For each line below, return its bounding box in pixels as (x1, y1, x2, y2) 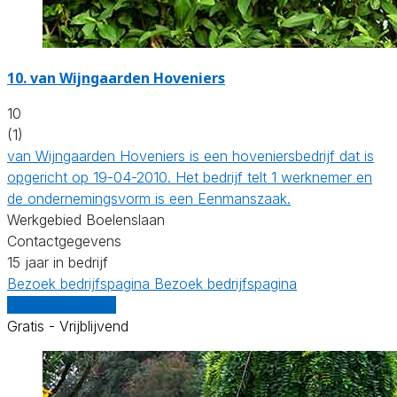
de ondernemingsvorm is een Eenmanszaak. (7, 189, 291, 207)
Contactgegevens (7, 231, 121, 250)
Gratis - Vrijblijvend (7, 316, 128, 335)
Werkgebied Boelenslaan (7, 210, 165, 229)
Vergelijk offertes (7, 295, 116, 314)
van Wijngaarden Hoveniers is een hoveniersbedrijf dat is (7, 146, 374, 165)
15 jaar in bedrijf (7, 253, 108, 271)
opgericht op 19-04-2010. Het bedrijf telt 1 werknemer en (7, 167, 372, 186)
